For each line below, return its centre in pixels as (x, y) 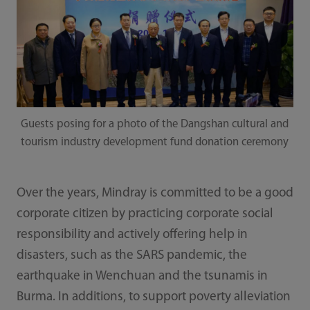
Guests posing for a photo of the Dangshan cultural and (155, 125)
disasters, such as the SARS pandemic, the (131, 256)
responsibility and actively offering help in (132, 235)
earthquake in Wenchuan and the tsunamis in (142, 277)
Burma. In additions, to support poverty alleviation (153, 298)
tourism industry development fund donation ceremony (155, 143)
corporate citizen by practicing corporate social (145, 215)
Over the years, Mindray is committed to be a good (155, 194)
